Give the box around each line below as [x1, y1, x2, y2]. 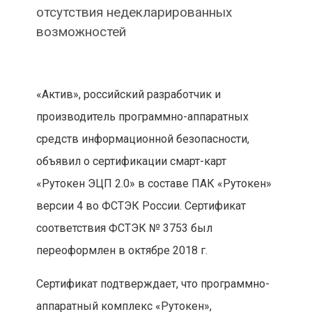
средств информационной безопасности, [36, 132, 249, 146]
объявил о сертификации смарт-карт [36, 155, 226, 169]
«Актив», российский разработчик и [36, 88, 221, 102]
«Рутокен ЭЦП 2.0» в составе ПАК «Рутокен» [36, 177, 272, 191]
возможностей [36, 24, 126, 40]
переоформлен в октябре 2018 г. [36, 244, 208, 258]
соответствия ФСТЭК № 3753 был [36, 221, 212, 235]
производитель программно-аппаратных [36, 110, 249, 124]
